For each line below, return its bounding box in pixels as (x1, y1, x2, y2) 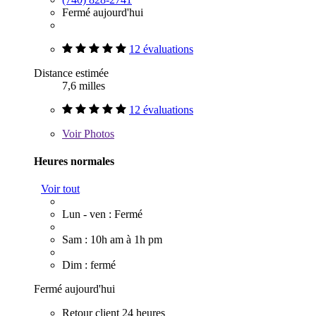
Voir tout (41, 183, 80, 195)
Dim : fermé (62, 259, 116, 272)
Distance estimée (34, 66, 109, 79)
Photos (81, 127, 114, 140)
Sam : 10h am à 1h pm (62, 233, 162, 246)
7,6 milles (62, 79, 105, 92)
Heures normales (34, 155, 114, 168)
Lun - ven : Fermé (62, 208, 142, 221)
